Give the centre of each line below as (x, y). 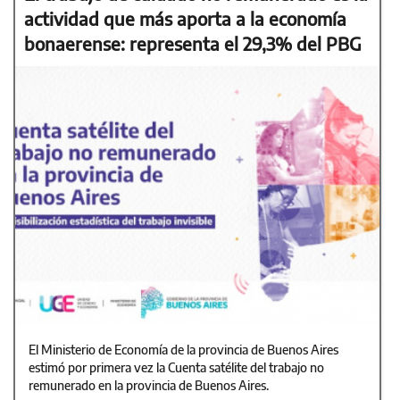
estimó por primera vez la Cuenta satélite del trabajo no (176, 367)
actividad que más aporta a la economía (185, 18)
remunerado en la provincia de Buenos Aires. (149, 385)
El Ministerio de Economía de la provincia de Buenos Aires (183, 349)
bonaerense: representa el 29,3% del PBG (193, 43)
